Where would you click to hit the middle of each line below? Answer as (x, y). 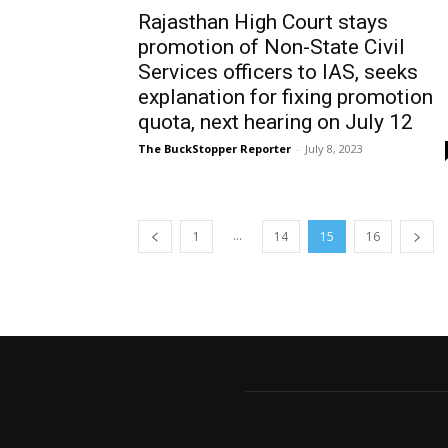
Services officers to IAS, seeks (278, 71)
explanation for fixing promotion (285, 96)
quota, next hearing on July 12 (275, 121)
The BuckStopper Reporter (214, 148)
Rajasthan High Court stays (263, 21)
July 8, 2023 (334, 148)
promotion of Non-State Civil (271, 46)
